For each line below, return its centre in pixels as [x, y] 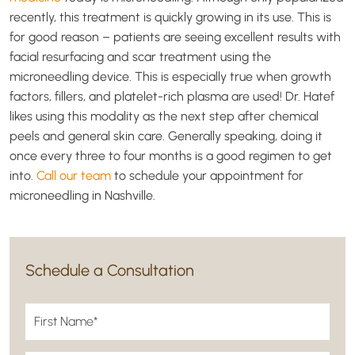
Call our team [74, 176]
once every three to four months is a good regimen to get [171, 156]
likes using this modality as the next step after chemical [164, 116]
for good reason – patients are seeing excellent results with [175, 37]
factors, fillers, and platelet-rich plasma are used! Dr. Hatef [172, 96]
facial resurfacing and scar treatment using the [140, 57]
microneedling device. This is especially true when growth [170, 76]
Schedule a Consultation [110, 270]
